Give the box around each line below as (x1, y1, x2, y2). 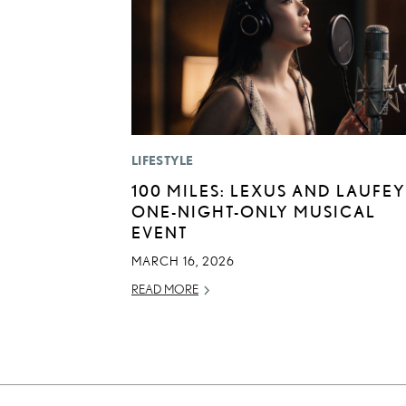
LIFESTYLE (131, 153, 194, 169)
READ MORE (131, 282, 198, 297)
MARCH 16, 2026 (131, 254, 235, 269)
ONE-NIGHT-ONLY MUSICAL (131, 202, 376, 221)
